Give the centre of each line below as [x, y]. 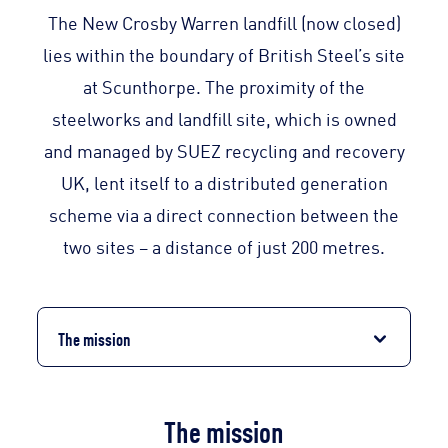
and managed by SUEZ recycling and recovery [224, 150]
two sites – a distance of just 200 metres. [224, 246]
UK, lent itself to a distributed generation [224, 182]
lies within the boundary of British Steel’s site [224, 54]
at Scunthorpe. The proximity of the [224, 86]
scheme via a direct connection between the [224, 214]
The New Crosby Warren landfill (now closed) [224, 22]
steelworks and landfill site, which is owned [224, 118]
